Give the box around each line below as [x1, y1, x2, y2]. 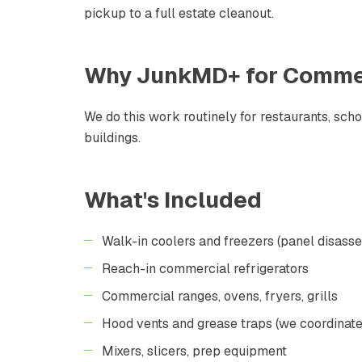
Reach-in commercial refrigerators [102, 259, 309, 277]
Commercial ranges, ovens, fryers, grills [102, 287, 338, 305]
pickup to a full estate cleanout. [84, 4, 274, 22]
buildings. [84, 128, 141, 146]
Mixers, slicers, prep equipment [102, 342, 287, 360]
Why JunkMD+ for [84, 60, 283, 90]
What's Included [84, 184, 262, 214]
